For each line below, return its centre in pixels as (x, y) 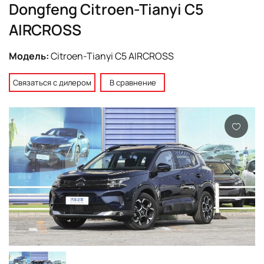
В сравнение (133, 82)
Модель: (30, 56)
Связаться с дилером (52, 82)
